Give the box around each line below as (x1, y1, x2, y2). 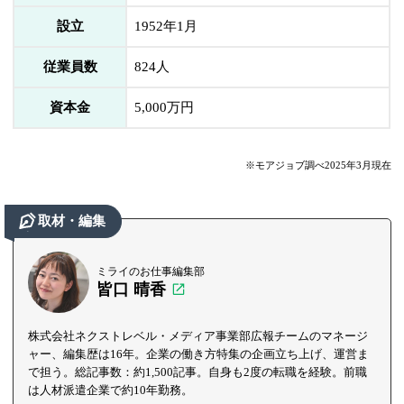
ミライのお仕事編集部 (96, 264, 206, 278)
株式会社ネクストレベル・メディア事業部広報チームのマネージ (28, 328, 369, 343)
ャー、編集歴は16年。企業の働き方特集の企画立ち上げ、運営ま (28, 346, 370, 361)
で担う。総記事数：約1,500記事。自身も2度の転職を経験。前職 (28, 364, 368, 379)
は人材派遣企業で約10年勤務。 (28, 382, 194, 397)
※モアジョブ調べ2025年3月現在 (244, 160, 391, 170)
